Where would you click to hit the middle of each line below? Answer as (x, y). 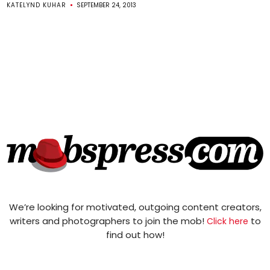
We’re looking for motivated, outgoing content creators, (135, 207)
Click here (227, 221)
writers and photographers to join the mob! (108, 221)
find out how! (135, 234)
